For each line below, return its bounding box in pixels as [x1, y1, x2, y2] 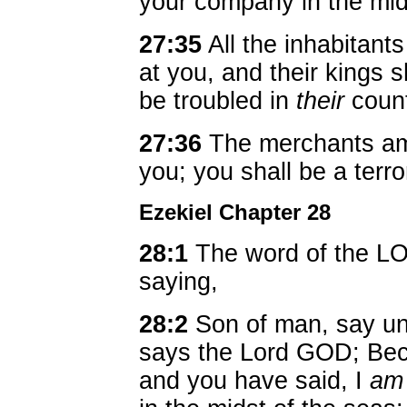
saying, [139, 268, 218, 295]
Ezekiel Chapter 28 [139, 201, 331, 224]
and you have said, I [139, 367, 370, 394]
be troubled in [139, 87, 296, 114]
